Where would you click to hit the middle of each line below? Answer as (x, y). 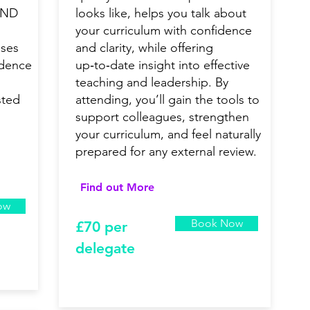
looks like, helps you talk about (161, 13)
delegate (105, 248)
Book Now (217, 224)
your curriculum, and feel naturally (168, 135)
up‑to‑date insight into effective (163, 65)
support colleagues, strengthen (162, 117)
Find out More (117, 188)
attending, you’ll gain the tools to (167, 100)
